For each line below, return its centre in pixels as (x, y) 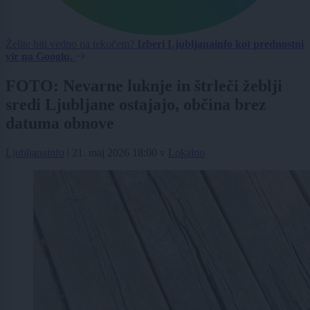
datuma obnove (60, 124)
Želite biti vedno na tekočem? (71, 44)
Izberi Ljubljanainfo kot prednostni (220, 44)
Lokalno (186, 153)
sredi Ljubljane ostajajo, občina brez (136, 105)
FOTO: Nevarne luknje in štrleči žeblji (144, 86)
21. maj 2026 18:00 (115, 153)
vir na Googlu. (39, 57)
